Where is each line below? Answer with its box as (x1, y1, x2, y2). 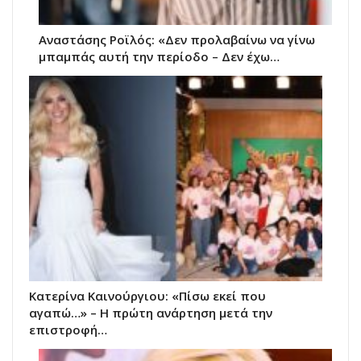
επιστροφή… (29, 321, 107, 338)
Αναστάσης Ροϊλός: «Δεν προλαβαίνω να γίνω (39, 31, 315, 48)
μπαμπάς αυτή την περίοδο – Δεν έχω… (39, 48, 280, 64)
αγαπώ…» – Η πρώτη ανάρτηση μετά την (29, 304, 272, 321)
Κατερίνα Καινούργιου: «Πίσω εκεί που (29, 287, 266, 304)
